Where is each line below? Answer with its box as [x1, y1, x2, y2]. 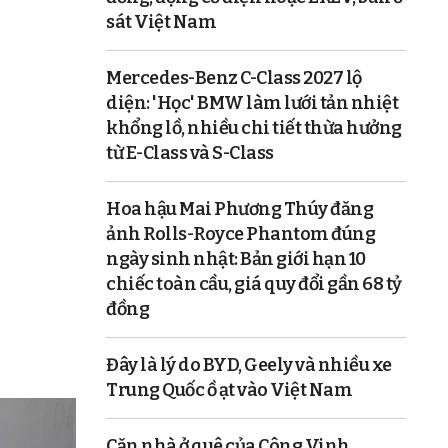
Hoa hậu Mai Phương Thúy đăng [106, 197, 373, 220]
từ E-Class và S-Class [106, 141, 274, 164]
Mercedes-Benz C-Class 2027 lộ [106, 66, 362, 89]
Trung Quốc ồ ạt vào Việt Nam [106, 378, 352, 401]
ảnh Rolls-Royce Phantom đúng [106, 222, 375, 245]
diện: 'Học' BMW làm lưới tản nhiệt [106, 91, 398, 114]
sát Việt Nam [106, 10, 216, 33]
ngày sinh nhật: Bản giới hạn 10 [106, 247, 366, 270]
